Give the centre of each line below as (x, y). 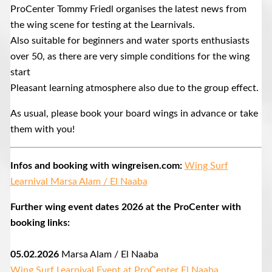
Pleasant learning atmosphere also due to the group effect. (134, 88)
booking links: (40, 223)
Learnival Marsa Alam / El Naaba (79, 182)
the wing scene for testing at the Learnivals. (102, 25)
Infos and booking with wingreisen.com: (97, 166)
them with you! (42, 130)
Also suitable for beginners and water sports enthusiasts (130, 41)
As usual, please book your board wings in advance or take (134, 114)
